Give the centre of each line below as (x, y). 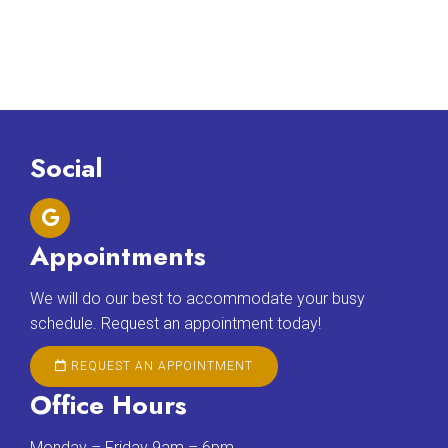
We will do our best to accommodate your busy (197, 299)
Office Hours (108, 405)
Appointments (118, 256)
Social (66, 168)
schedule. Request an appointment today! (175, 324)
